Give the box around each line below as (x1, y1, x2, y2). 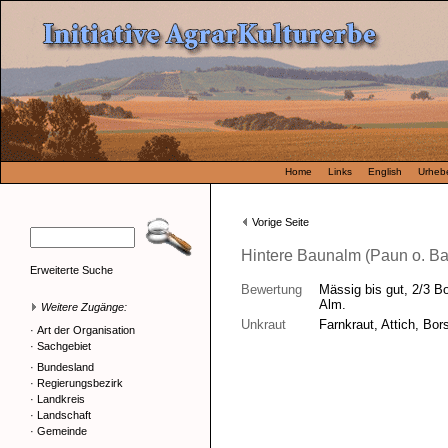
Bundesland (37, 361, 94, 373)
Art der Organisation (37, 324, 135, 336)
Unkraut (241, 317, 286, 332)
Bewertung (241, 282, 302, 297)
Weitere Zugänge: (38, 301, 127, 313)
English (368, 166, 402, 177)
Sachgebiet (37, 340, 91, 352)
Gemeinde (37, 425, 87, 437)
